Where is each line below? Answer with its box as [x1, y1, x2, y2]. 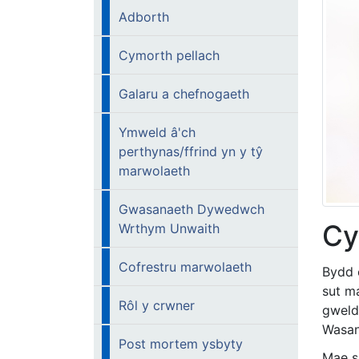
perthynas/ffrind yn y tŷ [119, 143, 263, 159]
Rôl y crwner [119, 297, 195, 313]
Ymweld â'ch [119, 124, 196, 140]
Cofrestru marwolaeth [119, 259, 252, 275]
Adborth [119, 9, 169, 25]
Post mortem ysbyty [119, 336, 243, 352]
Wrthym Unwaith [119, 220, 220, 236]
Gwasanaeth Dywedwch [119, 201, 264, 217]
